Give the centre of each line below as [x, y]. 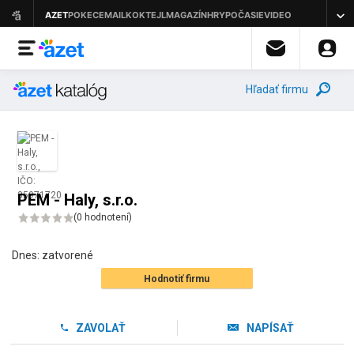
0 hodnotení [103, 217]
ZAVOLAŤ [100, 328]
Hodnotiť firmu [177, 279]
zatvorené [68, 255]
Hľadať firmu [277, 89]
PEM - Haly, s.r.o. [78, 200]
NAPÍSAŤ [271, 328]
